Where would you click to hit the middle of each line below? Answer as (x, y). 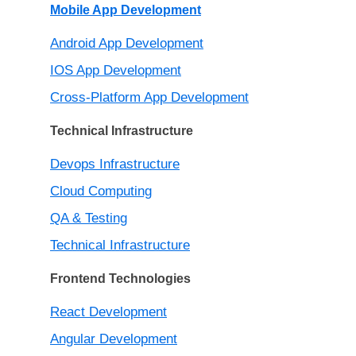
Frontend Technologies (120, 279)
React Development (108, 312)
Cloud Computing (101, 192)
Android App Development (127, 44)
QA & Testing (89, 219)
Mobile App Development (126, 10)
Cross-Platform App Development (149, 98)
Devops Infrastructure (115, 164)
